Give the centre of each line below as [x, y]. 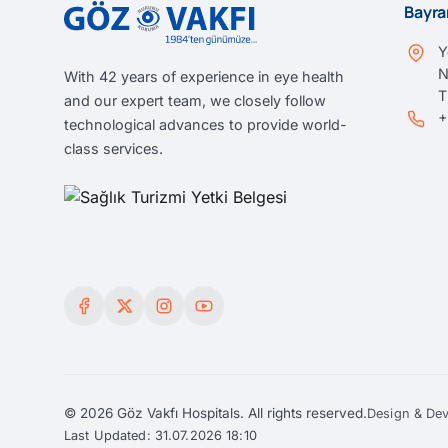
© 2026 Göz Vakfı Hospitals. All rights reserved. [215, 413]
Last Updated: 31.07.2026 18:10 [160, 436]
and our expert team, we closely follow [195, 100]
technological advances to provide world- [205, 124]
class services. [113, 148]
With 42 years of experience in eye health [204, 76]
